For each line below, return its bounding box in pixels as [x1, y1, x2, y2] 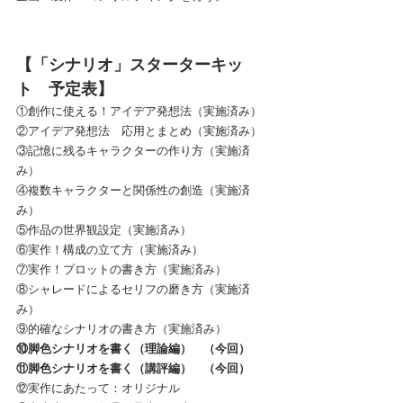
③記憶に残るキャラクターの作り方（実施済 [16, 141, 250, 158]
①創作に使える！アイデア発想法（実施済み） [16, 102, 262, 119]
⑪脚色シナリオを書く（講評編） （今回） [16, 359, 250, 376]
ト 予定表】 [16, 76, 113, 100]
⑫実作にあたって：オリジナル [16, 379, 180, 396]
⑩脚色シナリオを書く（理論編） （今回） [16, 339, 250, 356]
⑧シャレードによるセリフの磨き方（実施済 [16, 280, 250, 297]
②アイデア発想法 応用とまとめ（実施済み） [16, 121, 262, 139]
